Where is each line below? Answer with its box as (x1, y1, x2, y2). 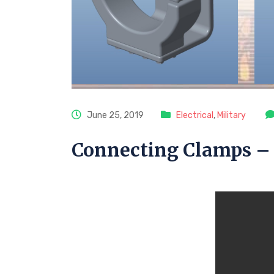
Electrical (176, 109, 213, 120)
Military (217, 109, 246, 120)
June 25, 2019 (85, 109, 144, 120)
